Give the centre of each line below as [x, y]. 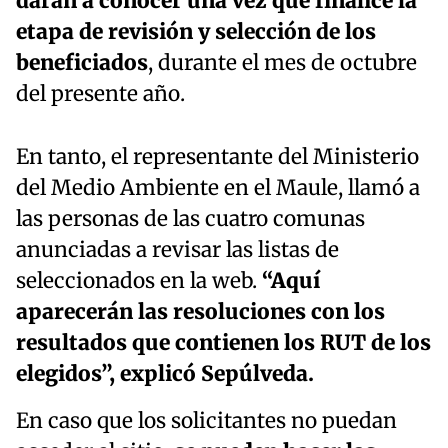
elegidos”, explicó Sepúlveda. [165, 373]
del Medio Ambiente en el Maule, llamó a [218, 187]
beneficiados [82, 62]
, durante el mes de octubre [282, 62]
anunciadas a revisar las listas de [177, 249]
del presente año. [100, 93]
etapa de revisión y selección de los [196, 31]
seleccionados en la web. [139, 280]
